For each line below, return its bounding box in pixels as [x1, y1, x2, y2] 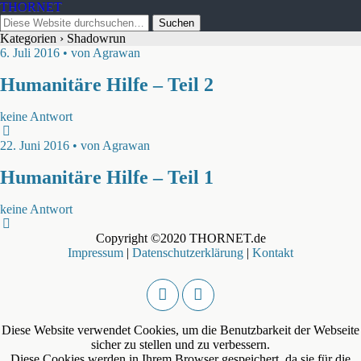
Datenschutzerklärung [132, 246, 243, 259]
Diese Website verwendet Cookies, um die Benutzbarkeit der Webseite [2, 323, 359, 338]
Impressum [68, 246, 123, 259]
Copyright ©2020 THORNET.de [95, 231, 266, 245]
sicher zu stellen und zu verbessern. [91, 338, 270, 352]
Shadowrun [64, 31, 126, 45]
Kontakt [252, 246, 293, 259]
